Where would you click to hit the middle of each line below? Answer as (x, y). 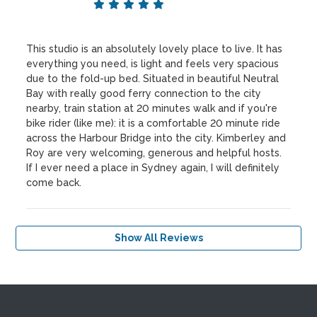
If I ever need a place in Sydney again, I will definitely (153, 168)
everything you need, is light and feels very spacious (153, 64)
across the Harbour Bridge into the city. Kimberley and (156, 138)
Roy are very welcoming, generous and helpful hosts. (154, 153)
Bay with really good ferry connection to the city (144, 94)
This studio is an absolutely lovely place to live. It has (155, 49)
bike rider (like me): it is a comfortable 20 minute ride (154, 123)
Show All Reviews (158, 238)
